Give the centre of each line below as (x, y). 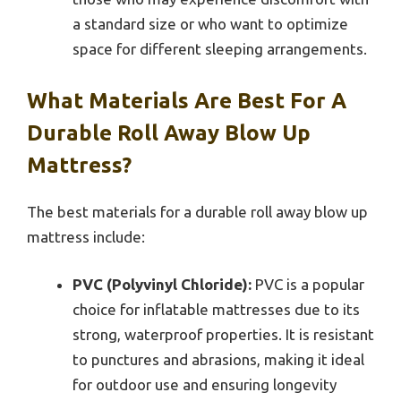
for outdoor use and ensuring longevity (205, 385)
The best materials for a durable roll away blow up (197, 211)
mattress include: (86, 236)
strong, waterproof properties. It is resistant (223, 335)
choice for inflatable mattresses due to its (216, 310)
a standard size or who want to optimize (210, 24)
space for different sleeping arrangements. (220, 49)
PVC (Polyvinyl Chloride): (162, 285)
